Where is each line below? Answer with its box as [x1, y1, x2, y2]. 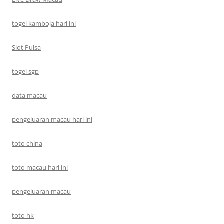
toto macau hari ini [12, 163, 68, 172]
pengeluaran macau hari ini [12, 115, 92, 124]
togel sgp [12, 67, 39, 76]
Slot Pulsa [12, 43, 41, 52]
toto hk [12, 211, 34, 220]
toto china [12, 139, 42, 148]
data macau [12, 91, 47, 100]
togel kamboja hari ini [12, 19, 76, 28]
